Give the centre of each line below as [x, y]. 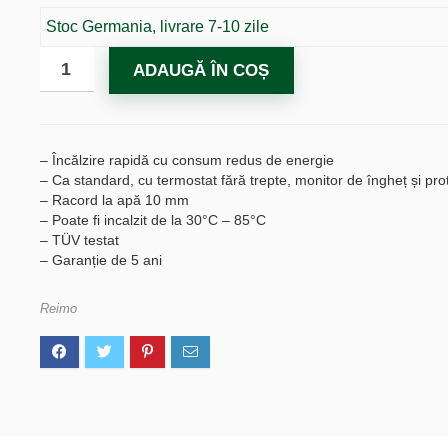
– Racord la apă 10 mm [114, 200]
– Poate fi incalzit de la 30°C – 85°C [152, 220]
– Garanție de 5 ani [100, 260]
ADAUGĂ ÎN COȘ [201, 70]
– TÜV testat [79, 240]
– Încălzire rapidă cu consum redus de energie [186, 160]
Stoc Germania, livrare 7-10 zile [157, 26]
